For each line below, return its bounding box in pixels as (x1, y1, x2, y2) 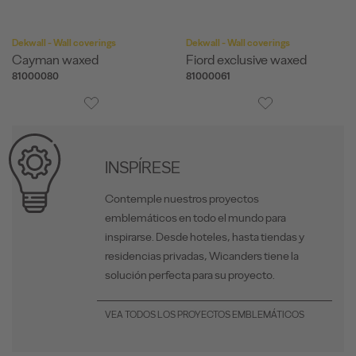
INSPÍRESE (105, 157, 180, 177)
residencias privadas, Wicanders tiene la (105, 248, 299, 263)
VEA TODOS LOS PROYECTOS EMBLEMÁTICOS (105, 308, 304, 320)
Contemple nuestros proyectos (105, 191, 259, 206)
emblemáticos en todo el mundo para (105, 210, 286, 225)
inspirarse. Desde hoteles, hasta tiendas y (105, 229, 304, 244)
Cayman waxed (12, 52, 99, 68)
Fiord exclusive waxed (186, 52, 307, 68)
